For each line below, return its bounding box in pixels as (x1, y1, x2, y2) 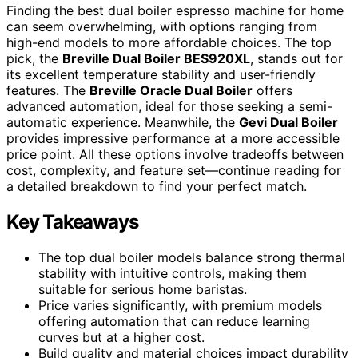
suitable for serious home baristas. (38, 280, 247, 297)
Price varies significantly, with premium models (38, 296, 322, 313)
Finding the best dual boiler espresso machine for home (6, 2, 344, 18)
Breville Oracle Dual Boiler (89, 82, 253, 98)
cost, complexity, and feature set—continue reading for (6, 161, 341, 178)
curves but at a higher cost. (38, 328, 205, 345)
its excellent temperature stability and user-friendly (6, 66, 316, 82)
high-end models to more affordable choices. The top (6, 34, 332, 50)
